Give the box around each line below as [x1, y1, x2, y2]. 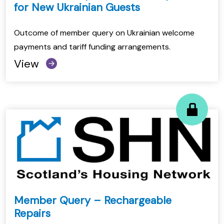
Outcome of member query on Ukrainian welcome [14, 27, 194, 38]
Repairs [14, 205, 50, 220]
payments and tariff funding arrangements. [14, 41, 170, 52]
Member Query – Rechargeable [14, 192, 171, 207]
